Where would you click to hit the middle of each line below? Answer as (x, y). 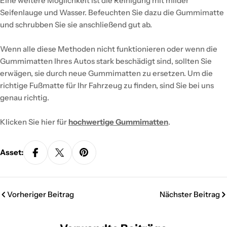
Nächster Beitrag (190, 194)
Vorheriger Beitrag (41, 194)
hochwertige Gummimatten (118, 122)
